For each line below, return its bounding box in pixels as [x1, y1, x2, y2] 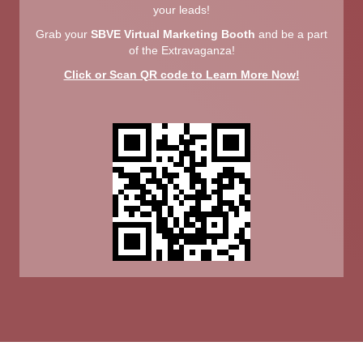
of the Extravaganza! [128, 43, 235, 57]
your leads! [153, 2, 210, 16]
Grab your [36, 27, 91, 41]
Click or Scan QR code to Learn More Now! [63, 67, 300, 81]
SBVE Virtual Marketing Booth [91, 27, 255, 41]
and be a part [255, 27, 327, 41]
